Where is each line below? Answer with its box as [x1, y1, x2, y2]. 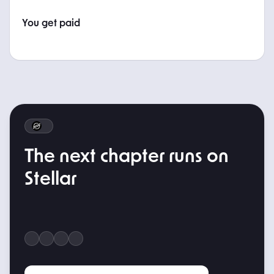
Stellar [24, 170, 76, 188]
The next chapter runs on [24, 147, 229, 166]
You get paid [22, 18, 80, 28]
